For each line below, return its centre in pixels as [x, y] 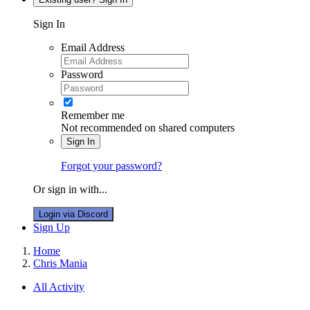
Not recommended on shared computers [148, 127]
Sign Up [52, 227]
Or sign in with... [70, 189]
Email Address [93, 47]
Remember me [93, 115]
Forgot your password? [111, 165]
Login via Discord [73, 214]
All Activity [59, 286]
